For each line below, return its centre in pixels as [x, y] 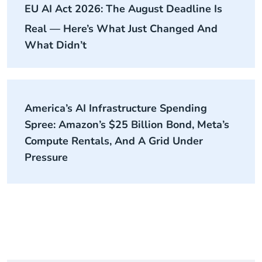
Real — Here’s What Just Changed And [121, 29]
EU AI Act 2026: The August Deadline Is [123, 9]
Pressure [46, 157]
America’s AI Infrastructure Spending [116, 108]
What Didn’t [56, 45]
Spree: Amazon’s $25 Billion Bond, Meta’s [127, 125]
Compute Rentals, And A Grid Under [114, 141]
